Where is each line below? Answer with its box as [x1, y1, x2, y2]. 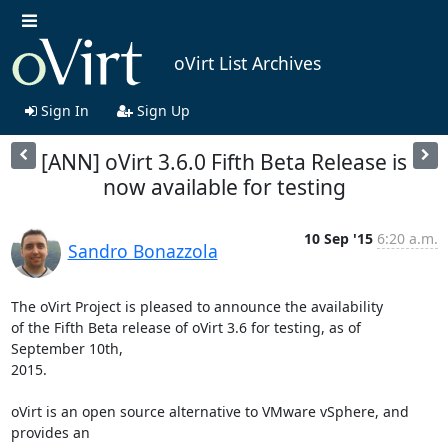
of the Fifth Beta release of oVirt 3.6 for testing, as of [10, 317, 361, 337]
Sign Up [132, 100, 190, 120]
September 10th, [10, 338, 123, 358]
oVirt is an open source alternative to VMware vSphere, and [10, 401, 409, 421]
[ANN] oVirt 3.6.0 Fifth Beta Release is [41, 147, 407, 176]
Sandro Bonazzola [67, 238, 218, 263]
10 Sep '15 [303, 228, 373, 248]
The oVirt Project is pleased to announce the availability [10, 296, 383, 316]
